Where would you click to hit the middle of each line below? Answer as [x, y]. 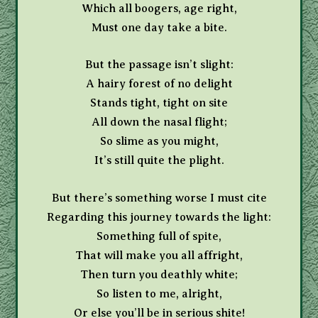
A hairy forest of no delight [159, 84]
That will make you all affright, [159, 255]
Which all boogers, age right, [159, 8]
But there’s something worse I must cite [159, 198]
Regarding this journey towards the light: [159, 217]
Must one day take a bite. [159, 27]
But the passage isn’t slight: [159, 65]
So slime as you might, [159, 142]
